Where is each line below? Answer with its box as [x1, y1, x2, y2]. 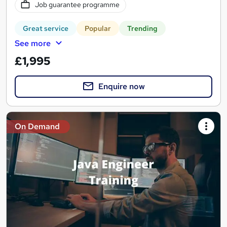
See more [15, 37, 51, 49]
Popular [85, 23, 111, 33]
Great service [23, 23, 68, 33]
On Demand [15, 121, 60, 132]
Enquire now [98, 81, 145, 92]
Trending [127, 23, 158, 33]
